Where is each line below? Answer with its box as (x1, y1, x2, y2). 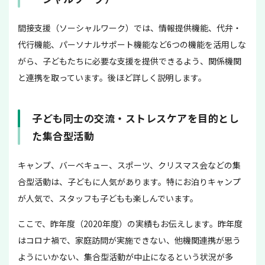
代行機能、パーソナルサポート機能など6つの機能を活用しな (18, 38, 246, 51)
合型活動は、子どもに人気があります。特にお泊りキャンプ (18, 176, 241, 188)
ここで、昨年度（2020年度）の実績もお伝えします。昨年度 (18, 218, 243, 230)
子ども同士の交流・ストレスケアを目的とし (32, 111, 240, 126)
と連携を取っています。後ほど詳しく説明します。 (18, 72, 206, 84)
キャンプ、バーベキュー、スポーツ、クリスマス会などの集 (18, 159, 241, 172)
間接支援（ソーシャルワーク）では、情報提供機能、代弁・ (18, 22, 241, 34)
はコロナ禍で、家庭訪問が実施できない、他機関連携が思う (18, 234, 241, 247)
